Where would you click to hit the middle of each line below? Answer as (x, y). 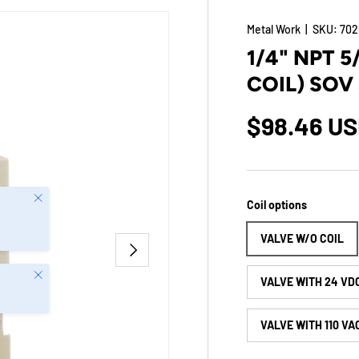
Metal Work (274, 29)
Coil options (277, 204)
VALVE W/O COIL (303, 239)
